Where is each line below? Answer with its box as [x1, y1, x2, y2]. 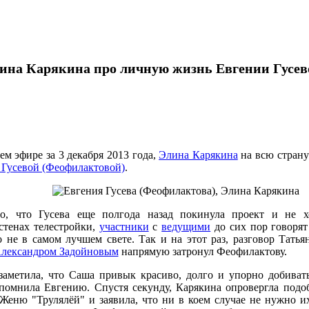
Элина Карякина [159, 149, 238, 161]
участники [99, 221, 149, 232]
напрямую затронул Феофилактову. [118, 246, 287, 257]
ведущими [161, 221, 211, 232]
